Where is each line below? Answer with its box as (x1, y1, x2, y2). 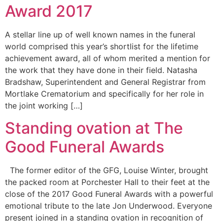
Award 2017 (5, 1, 93, 21)
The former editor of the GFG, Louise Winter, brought (5, 165, 208, 175)
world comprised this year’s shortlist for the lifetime (5, 41, 198, 52)
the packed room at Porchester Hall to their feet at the (5, 177, 210, 187)
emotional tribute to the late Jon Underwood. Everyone (5, 200, 212, 211)
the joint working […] (5, 101, 83, 111)
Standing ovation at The (5, 118, 183, 138)
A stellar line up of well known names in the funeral (5, 30, 195, 40)
